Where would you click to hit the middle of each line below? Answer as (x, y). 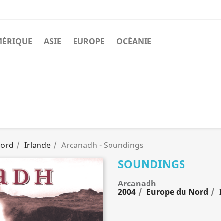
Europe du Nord (177, 192)
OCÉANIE (134, 41)
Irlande (37, 145)
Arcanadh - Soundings (102, 145)
